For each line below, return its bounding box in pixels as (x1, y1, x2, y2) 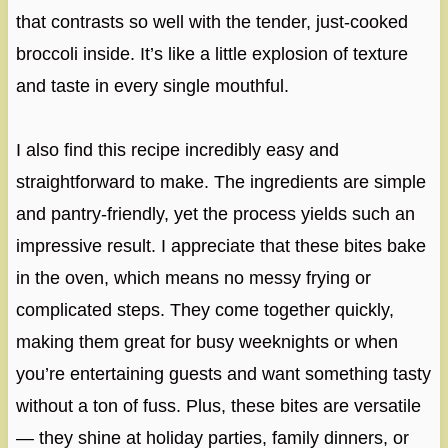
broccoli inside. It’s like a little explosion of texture (15, 44, 408, 65)
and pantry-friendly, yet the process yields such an (15, 204, 415, 225)
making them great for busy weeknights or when (15, 332, 398, 353)
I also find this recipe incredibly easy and (15, 140, 339, 161)
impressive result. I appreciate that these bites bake (15, 236, 426, 257)
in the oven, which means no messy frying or (15, 268, 371, 289)
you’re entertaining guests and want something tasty (15, 364, 431, 385)
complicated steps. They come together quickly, (15, 300, 394, 321)
